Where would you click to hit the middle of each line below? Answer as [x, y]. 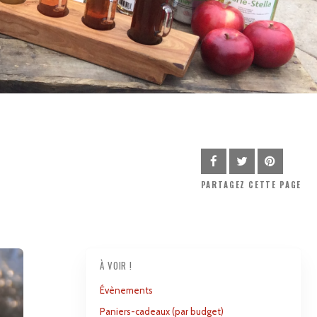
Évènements [126, 290]
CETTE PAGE [275, 185]
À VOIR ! [116, 265]
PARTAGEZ [223, 185]
